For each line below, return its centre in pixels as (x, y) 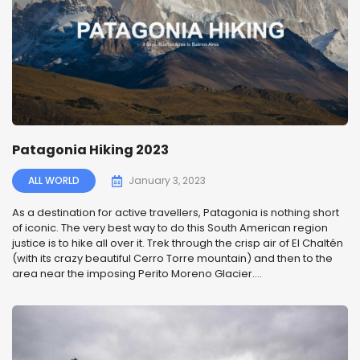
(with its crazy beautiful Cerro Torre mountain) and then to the (172, 259)
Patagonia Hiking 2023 (90, 150)
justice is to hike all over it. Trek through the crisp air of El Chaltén (178, 243)
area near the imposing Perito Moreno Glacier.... (137, 274)
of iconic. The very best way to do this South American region (170, 228)
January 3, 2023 (167, 181)
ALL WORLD (54, 181)
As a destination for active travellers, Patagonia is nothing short (176, 213)
